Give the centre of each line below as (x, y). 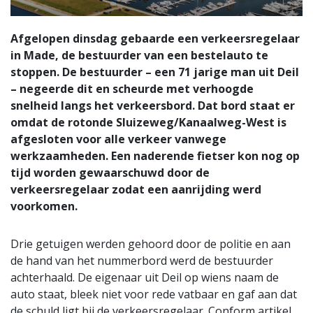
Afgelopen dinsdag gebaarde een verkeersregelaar (155, 38)
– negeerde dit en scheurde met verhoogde (132, 88)
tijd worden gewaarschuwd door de (110, 172)
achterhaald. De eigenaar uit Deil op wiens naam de (145, 277)
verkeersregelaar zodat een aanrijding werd (136, 189)
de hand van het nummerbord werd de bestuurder (142, 260)
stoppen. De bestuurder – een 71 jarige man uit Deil (155, 72)
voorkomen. (44, 206)
